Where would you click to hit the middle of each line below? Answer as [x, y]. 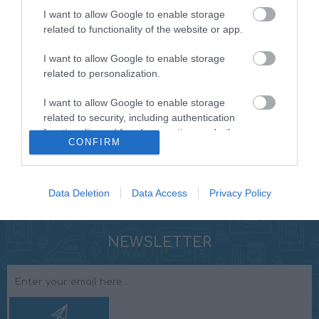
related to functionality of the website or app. [143, 30]
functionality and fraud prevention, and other [143, 133]
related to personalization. [102, 74]
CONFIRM [94, 142]
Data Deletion [79, 193]
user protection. [79, 148]
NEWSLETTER [159, 242]
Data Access [159, 193]
